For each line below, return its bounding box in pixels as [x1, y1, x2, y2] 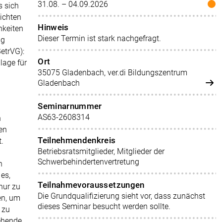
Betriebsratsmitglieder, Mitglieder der [38, 147, 165, 156]
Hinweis [38, 22, 69, 32]
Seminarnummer [38, 101, 102, 111]
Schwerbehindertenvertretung [38, 157, 140, 166]
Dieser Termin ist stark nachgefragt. [38, 34, 162, 43]
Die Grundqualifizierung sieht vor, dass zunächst [38, 191, 206, 201]
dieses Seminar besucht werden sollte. [38, 202, 171, 211]
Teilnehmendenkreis [38, 135, 116, 145]
